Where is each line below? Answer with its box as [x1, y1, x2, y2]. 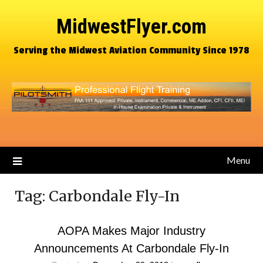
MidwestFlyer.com [56, 15, 207, 39]
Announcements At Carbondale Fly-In [34, 242, 229, 255]
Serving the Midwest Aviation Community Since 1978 [14, 44, 249, 56]
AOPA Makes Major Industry [58, 224, 205, 237]
